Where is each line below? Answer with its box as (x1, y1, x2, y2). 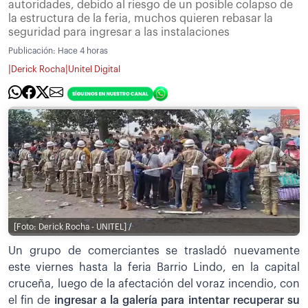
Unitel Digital (68, 65, 120, 74)
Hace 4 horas (58, 46, 108, 55)
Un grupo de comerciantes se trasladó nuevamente (8, 245, 300, 256)
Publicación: (8, 46, 58, 55)
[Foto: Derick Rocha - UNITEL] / (14, 223, 132, 232)
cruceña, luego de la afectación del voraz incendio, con (8, 278, 300, 289)
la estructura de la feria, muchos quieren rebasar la (8, 12, 273, 24)
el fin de (8, 294, 51, 306)
